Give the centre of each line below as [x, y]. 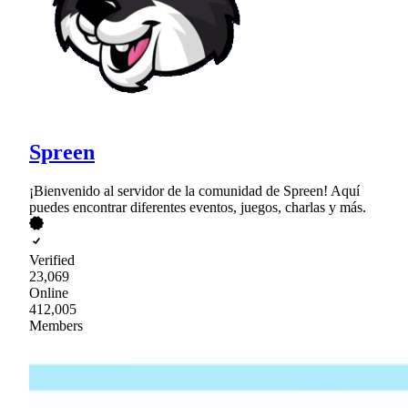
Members [56, 326]
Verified [52, 260]
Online [49, 293]
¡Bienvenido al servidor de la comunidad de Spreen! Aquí [194, 191]
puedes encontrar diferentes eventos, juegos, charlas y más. [198, 208]
